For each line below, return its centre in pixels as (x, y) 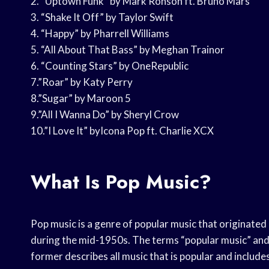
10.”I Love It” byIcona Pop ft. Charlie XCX (122, 131)
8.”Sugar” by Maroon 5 (81, 98)
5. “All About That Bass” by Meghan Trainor (128, 50)
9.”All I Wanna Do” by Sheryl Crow (105, 115)
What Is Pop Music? (121, 182)
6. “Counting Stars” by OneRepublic (110, 66)
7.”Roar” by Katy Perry (82, 82)
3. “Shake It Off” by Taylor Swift (102, 17)
